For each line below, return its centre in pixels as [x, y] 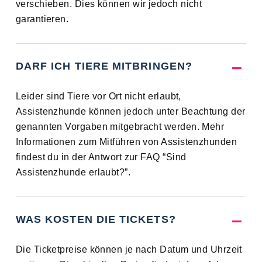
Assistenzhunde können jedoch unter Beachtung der [130, 112]
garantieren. [42, 19]
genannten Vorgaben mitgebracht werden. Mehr [120, 127]
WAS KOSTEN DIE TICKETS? [96, 220]
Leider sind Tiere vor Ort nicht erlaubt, [98, 96]
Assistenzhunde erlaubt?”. [73, 173]
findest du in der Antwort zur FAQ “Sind [101, 157]
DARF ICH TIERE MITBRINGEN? [104, 66]
